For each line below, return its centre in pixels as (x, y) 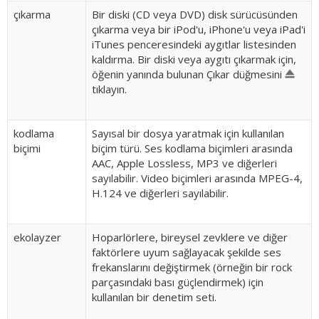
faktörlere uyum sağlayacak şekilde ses (187, 252)
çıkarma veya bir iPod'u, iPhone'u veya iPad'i (199, 29)
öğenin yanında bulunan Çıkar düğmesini (188, 74)
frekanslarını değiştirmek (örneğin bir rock (192, 267)
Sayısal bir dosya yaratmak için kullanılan (188, 133)
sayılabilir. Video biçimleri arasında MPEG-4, (197, 178)
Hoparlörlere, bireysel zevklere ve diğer (190, 237)
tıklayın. (109, 89)
